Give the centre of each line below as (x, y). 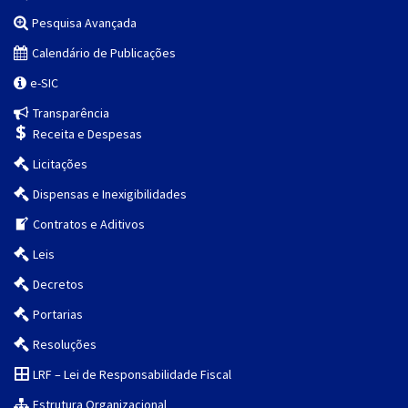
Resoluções (65, 345)
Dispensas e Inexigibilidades (110, 194)
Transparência (71, 113)
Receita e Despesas (88, 134)
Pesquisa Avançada (85, 23)
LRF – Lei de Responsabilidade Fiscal (133, 375)
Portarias (58, 315)
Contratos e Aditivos (89, 224)
